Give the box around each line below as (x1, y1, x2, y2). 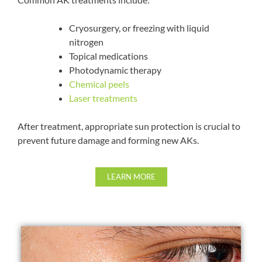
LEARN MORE (106, 171, 156, 181)
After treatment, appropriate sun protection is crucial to (18, 120, 240, 132)
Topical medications (69, 50, 148, 61)
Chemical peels (69, 78, 129, 89)
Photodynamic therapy (69, 64, 161, 75)
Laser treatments (69, 92, 137, 104)
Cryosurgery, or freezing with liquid (69, 22, 209, 33)
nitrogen (69, 36, 104, 47)
